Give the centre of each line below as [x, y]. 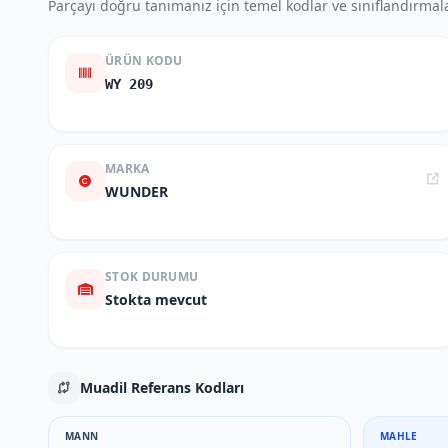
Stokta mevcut [156, 299]
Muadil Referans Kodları [162, 387]
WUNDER [136, 191]
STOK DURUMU [152, 276]
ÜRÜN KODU [144, 60]
